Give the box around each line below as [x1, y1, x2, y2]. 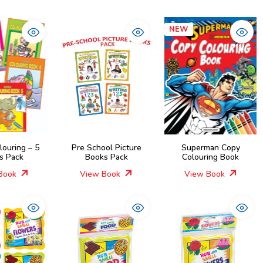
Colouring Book [182, 151, 240, 163]
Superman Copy [181, 142, 240, 153]
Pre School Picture [71, 142, 141, 153]
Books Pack [85, 151, 128, 163]
